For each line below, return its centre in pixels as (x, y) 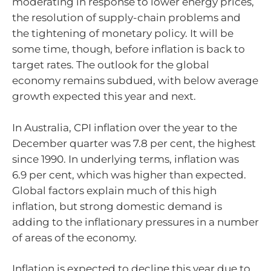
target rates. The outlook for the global (111, 65)
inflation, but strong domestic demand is (117, 206)
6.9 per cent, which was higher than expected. (129, 175)
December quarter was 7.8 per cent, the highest (134, 143)
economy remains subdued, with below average (135, 81)
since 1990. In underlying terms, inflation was (126, 159)
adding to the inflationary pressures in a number (135, 222)
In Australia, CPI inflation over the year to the (125, 127)
